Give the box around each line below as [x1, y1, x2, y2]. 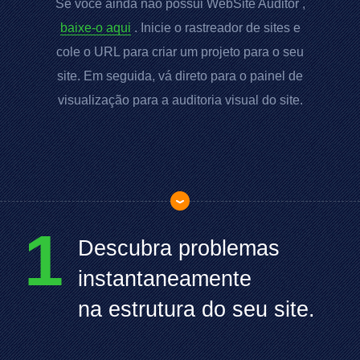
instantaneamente [78, 267, 252, 291]
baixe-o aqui [59, 21, 131, 35]
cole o [56, 45, 94, 59]
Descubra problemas [78, 236, 280, 260]
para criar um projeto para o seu [120, 45, 304, 59]
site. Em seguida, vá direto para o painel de [57, 69, 303, 83]
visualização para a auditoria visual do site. [57, 93, 303, 107]
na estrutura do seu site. [78, 297, 315, 321]
